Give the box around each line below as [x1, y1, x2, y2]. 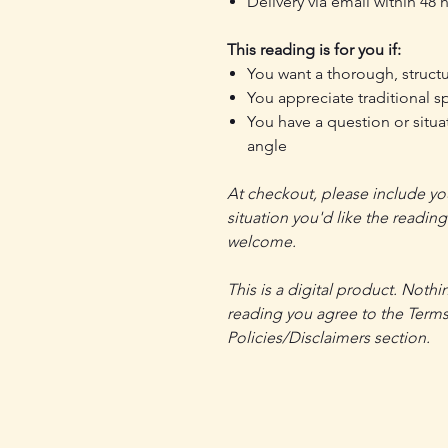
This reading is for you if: [227, 39, 401, 59]
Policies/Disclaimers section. [227, 327, 430, 347]
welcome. [227, 231, 296, 251]
